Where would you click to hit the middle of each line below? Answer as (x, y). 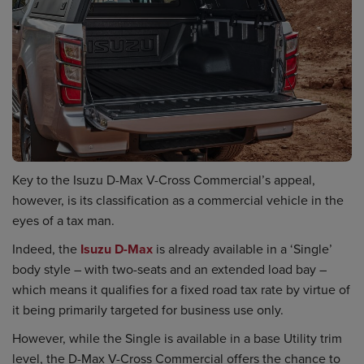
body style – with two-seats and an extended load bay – (169, 269)
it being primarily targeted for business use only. (148, 310)
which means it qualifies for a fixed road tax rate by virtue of (181, 290)
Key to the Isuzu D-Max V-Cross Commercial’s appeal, (164, 180)
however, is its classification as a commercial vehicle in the (178, 200)
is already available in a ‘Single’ (243, 249)
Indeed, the (46, 249)
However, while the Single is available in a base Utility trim (177, 338)
